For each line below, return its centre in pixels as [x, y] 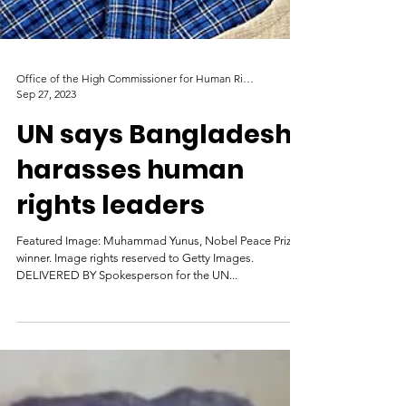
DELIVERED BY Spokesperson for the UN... [127, 348]
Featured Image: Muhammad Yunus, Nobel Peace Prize [157, 313]
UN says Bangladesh [154, 207]
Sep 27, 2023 [46, 166]
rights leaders [111, 278]
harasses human [130, 242]
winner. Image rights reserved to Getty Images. [135, 330]
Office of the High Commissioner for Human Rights [248, 151]
